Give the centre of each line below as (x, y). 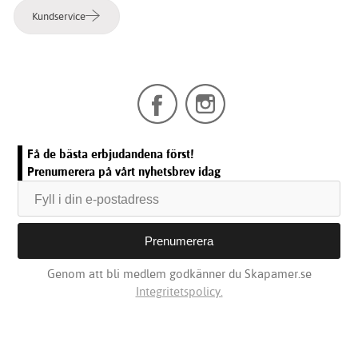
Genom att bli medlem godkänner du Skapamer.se (179, 273)
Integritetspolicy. (179, 291)
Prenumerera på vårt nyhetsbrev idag (124, 171)
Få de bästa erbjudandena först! (111, 153)
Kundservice (59, 16)
